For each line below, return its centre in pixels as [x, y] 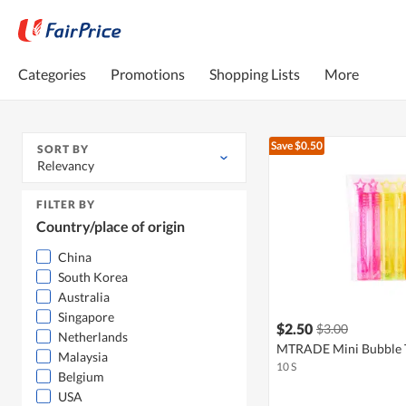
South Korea [93, 277]
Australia [84, 297]
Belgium [81, 377]
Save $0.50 [297, 146]
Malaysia [83, 357]
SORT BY [63, 150]
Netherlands [93, 337]
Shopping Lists [255, 73]
